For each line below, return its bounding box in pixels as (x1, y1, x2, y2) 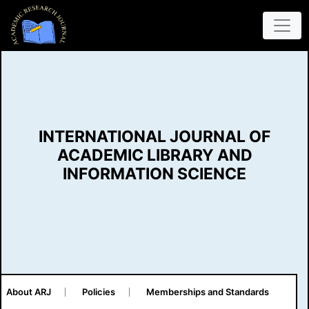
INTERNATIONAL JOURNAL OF (39, 126, 270, 146)
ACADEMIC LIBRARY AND (57, 145, 252, 165)
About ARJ (6, 286, 51, 297)
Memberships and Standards (146, 286, 269, 297)
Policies (81, 286, 115, 297)
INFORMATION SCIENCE (63, 163, 246, 183)
